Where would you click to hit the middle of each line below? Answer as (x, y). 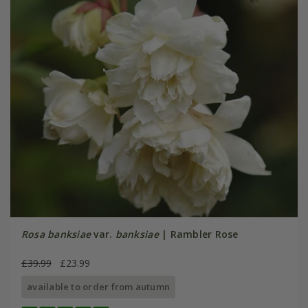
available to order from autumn (99, 287)
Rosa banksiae (56, 234)
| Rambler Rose (198, 234)
